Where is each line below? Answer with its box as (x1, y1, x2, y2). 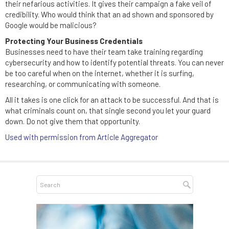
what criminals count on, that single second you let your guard (5, 106, 211, 115)
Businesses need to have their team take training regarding (5, 47, 203, 56)
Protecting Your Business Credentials (5, 36, 144, 45)
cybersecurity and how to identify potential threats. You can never (5, 58, 224, 67)
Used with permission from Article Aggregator (5, 132, 158, 142)
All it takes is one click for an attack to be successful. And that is (5, 95, 219, 104)
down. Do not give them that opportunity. (5, 117, 140, 126)
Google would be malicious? (5, 20, 97, 30)
